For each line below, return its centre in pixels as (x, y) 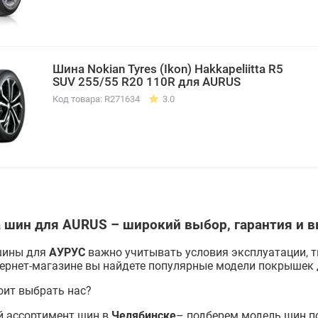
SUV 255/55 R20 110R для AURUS (147, 81)
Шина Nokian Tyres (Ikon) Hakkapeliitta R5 (168, 68)
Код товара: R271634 (96, 99)
